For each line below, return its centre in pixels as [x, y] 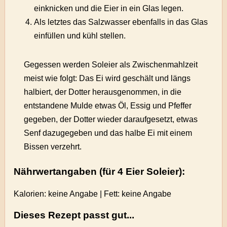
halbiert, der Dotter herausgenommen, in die [103, 92]
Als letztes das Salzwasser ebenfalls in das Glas [121, 22]
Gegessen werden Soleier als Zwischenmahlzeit [111, 64]
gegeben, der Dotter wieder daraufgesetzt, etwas [111, 119]
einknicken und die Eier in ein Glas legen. [109, 8]
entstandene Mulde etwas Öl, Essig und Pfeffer [108, 105]
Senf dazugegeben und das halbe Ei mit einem [108, 133]
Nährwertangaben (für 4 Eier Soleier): [100, 171]
